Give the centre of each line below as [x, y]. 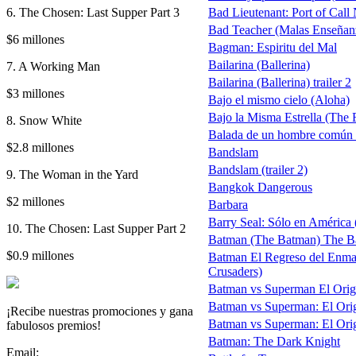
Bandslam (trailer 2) [258, 169]
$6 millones [35, 39]
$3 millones [35, 93]
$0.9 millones [40, 255]
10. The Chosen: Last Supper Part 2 [96, 228]
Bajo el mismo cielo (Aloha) [279, 99]
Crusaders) [235, 271]
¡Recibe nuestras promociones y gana [100, 311]
